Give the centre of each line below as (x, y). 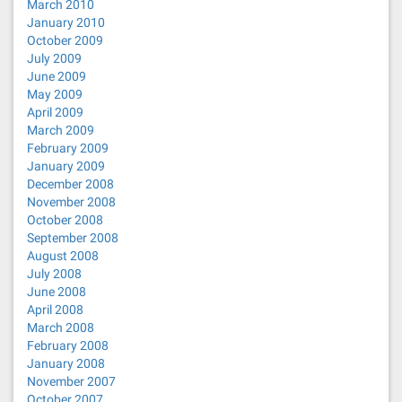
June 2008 (57, 292)
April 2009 (55, 112)
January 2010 (66, 22)
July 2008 (54, 274)
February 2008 (68, 345)
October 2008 (65, 220)
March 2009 (61, 130)
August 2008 (63, 256)
